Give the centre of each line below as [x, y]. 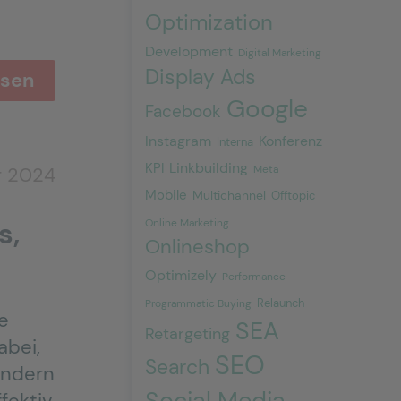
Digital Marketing [280, 53]
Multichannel [229, 195]
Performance [254, 277]
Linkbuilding [209, 168]
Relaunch [281, 303]
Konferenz [290, 141]
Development [189, 51]
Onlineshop [197, 247]
